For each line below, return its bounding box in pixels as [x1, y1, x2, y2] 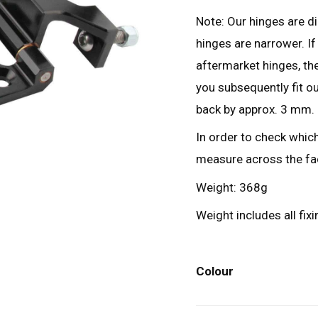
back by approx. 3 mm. [196, 102, 315, 116]
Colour [196, 264, 234, 279]
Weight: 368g [196, 180, 268, 194]
